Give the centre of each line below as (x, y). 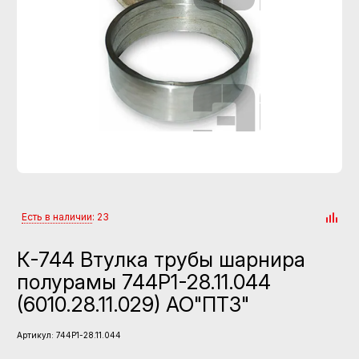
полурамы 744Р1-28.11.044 (144, 282)
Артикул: (35, 335)
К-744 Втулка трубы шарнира (161, 259)
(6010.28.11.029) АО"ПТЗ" (133, 304)
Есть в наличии (57, 217)
